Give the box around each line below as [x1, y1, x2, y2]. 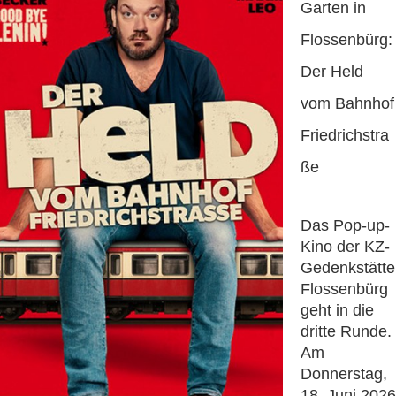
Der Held [301, 63, 363, 81]
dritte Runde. [301, 323, 392, 341]
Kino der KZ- [301, 238, 390, 256]
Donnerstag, [301, 365, 387, 384]
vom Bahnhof [301, 95, 394, 113]
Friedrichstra [301, 126, 389, 145]
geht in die [301, 301, 374, 320]
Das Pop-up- [301, 217, 390, 235]
